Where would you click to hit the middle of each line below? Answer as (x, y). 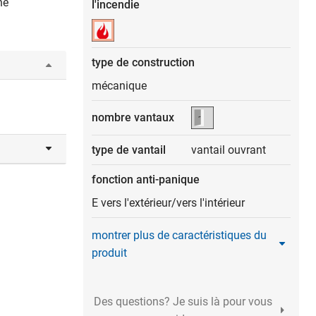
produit (109, 253)
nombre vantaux (133, 118)
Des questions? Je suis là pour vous (183, 301)
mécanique (119, 85)
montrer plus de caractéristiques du (179, 235)
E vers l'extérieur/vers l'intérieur (168, 202)
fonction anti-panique (146, 179)
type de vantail (129, 150)
